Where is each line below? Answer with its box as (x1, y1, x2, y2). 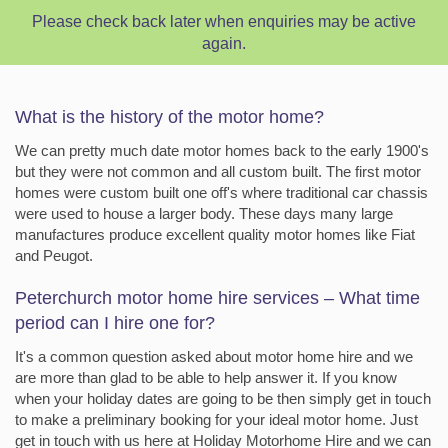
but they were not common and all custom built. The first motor (15, 163, 421, 180)
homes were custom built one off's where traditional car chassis (15, 184, 428, 201)
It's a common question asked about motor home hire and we (15, 348, 413, 365)
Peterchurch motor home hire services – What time (15, 288, 420, 308)
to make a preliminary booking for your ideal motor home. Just (15, 411, 418, 428)
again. (202, 35, 246, 52)
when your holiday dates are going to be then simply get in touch (15, 390, 431, 407)
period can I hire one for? (15, 313, 215, 333)
